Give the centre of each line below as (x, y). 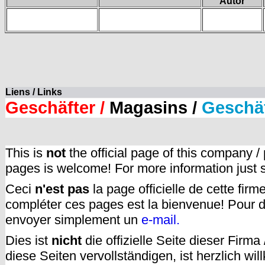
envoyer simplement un (73, 219)
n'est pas (62, 189)
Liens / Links (34, 92)
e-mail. (161, 219)
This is (26, 153)
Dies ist (28, 240)
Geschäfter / (57, 107)
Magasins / (153, 107)
